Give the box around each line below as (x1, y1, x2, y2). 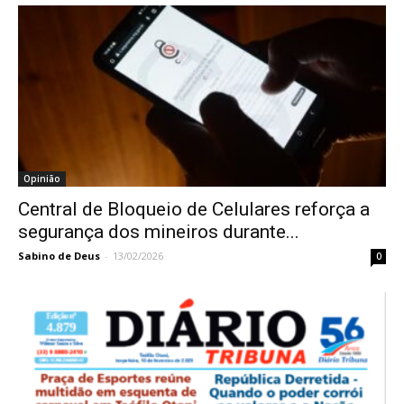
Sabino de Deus (18, 249, 100, 263)
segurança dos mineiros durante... (18, 221, 299, 243)
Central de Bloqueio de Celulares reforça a (18, 198, 370, 221)
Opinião (23, 172, 60, 186)
